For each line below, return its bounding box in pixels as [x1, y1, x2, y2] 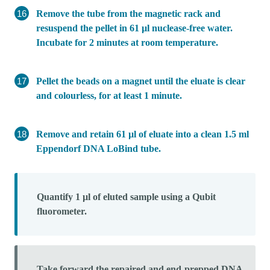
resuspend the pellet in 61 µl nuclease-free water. [36, 22, 233, 33]
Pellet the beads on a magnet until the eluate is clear [36, 75, 245, 86]
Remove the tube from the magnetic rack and [36, 8, 221, 19]
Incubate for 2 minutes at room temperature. [36, 37, 218, 48]
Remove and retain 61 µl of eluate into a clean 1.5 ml [36, 128, 249, 139]
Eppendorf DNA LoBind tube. [36, 143, 161, 154]
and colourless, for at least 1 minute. [36, 90, 182, 101]
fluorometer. [37, 206, 87, 216]
